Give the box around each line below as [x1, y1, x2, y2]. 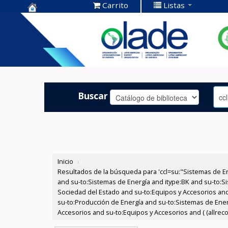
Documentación [27, 29, 103, 43]
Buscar [78, 89, 108, 102]
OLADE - [27, 45, 66, 59]
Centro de [27, 13, 75, 27]
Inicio [58, 157, 74, 166]
